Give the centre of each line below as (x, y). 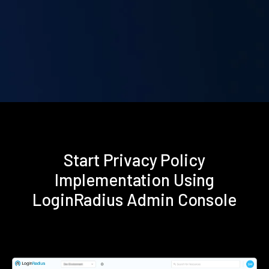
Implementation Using (134, 180)
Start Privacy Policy (134, 160)
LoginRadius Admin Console (134, 200)
